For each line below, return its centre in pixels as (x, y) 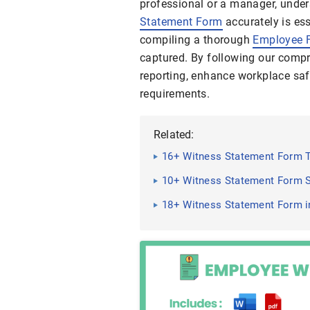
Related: (174, 135)
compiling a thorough (197, 40)
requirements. (175, 94)
